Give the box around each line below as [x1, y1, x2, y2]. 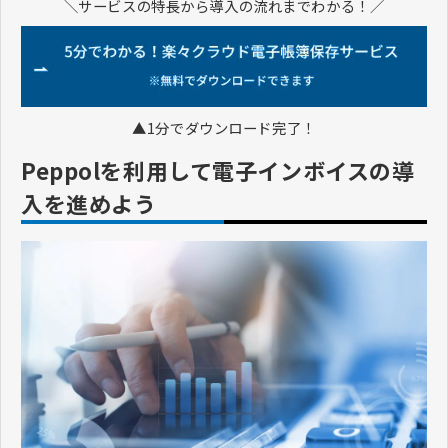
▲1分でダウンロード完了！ [132, 116, 316, 138]
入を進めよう [21, 187, 157, 220]
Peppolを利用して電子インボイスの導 [21, 154, 415, 187]
